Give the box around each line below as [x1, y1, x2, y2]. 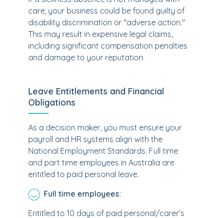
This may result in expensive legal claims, [28, 29, 173, 39]
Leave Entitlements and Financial [28, 86, 164, 97]
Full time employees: [44, 189, 121, 199]
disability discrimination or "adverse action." [28, 18, 185, 27]
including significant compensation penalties [28, 41, 187, 51]
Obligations [28, 97, 75, 108]
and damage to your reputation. [28, 53, 145, 62]
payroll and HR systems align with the [28, 134, 163, 144]
